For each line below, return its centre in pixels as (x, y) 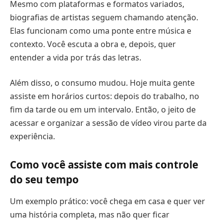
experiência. (32, 137)
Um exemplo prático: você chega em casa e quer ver (108, 201)
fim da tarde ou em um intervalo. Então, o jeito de (103, 110)
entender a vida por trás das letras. (76, 57)
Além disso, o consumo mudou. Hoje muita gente (102, 83)
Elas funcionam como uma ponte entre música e (101, 30)
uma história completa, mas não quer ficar (90, 214)
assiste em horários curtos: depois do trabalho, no (105, 96)
